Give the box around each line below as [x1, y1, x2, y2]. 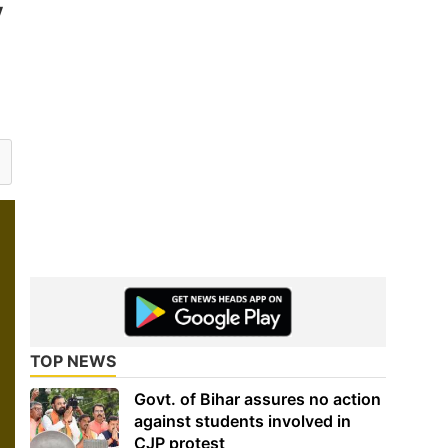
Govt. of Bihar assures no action [134, 388, 382, 409]
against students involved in [134, 410, 352, 431]
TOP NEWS [30, 350, 117, 371]
